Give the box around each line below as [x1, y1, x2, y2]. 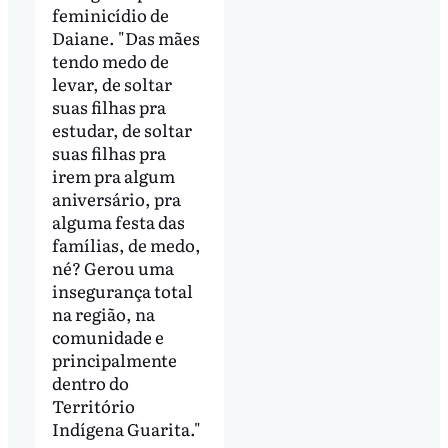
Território [51, 392, 135, 418]
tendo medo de [51, 47, 169, 73]
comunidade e [51, 323, 164, 349]
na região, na [51, 300, 155, 326]
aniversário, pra [51, 185, 181, 211]
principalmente [51, 346, 177, 372]
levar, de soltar [51, 70, 172, 96]
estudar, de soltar [51, 116, 192, 142]
